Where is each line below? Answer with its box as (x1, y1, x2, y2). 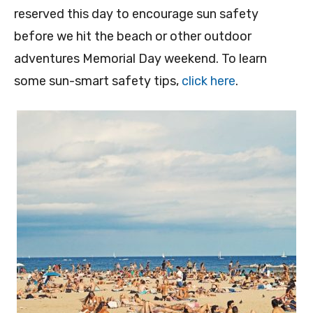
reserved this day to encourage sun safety (14, 6, 259, 22)
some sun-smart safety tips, (14, 73, 182, 89)
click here (182, 73, 235, 89)
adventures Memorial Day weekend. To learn (14, 51, 267, 67)
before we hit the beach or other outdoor (14, 29, 252, 45)
